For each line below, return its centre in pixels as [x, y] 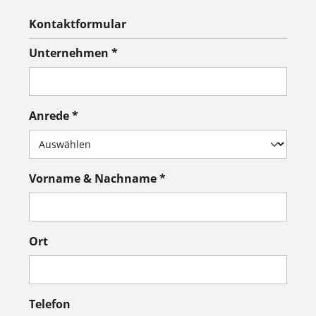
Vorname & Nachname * [97, 178]
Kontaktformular [78, 24]
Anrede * [54, 115]
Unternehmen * [73, 53]
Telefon [50, 304]
